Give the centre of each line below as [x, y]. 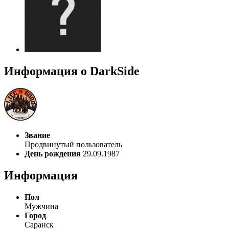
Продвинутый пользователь [73, 145]
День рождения [53, 154]
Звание [37, 135]
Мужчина [41, 207]
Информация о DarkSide [72, 71]
